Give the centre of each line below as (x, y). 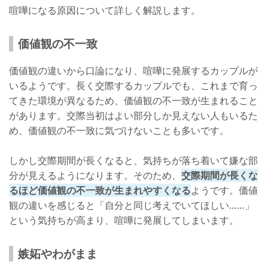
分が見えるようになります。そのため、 (95, 176)
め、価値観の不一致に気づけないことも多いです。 (119, 131)
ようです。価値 (224, 191)
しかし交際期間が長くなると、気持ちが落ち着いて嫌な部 (133, 161)
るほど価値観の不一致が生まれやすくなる (100, 191)
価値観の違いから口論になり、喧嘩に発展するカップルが (133, 71)
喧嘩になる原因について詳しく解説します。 (105, 10)
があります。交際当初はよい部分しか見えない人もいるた (133, 116)
